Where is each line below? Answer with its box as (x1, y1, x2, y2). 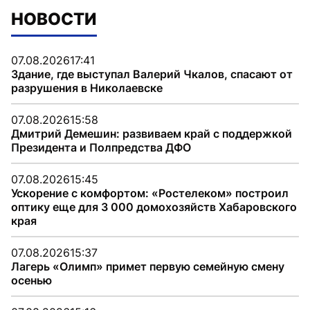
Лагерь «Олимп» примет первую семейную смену (11, 259, 284, 273)
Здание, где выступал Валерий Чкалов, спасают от (11, 67, 293, 81)
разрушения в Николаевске (11, 81, 163, 95)
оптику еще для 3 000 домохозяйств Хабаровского (11, 200, 297, 214)
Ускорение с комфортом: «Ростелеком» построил (11, 186, 289, 200)
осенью (11, 273, 52, 287)
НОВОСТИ (11, 9, 97, 29)
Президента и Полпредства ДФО (11, 140, 191, 154)
